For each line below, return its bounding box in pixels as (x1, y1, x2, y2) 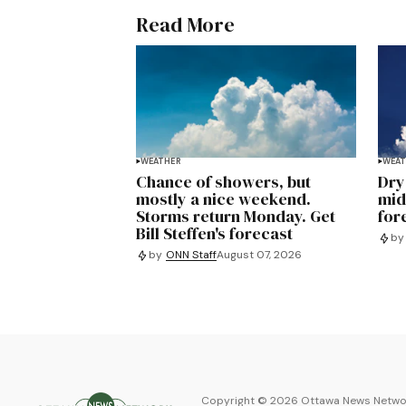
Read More (135, 10, 235, 38)
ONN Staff (165, 247, 217, 263)
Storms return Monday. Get (135, 204, 335, 227)
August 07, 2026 (216, 247, 302, 263)
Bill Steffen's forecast (135, 221, 293, 245)
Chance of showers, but (135, 169, 311, 193)
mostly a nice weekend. (135, 187, 311, 210)
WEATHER (140, 155, 181, 167)
